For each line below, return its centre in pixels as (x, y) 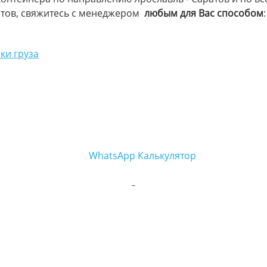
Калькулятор (167, 156)
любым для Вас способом (201, 13)
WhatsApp (112, 156)
